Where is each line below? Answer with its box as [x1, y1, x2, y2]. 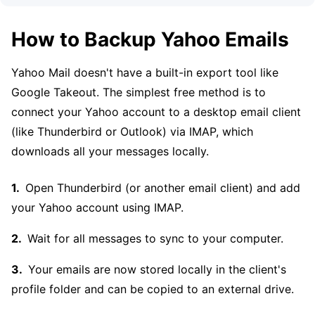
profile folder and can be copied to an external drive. [11, 282, 294, 296]
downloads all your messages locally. [11, 144, 209, 158]
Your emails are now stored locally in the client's [28, 262, 286, 276]
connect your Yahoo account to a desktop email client [11, 105, 301, 119]
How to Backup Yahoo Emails [11, 27, 289, 51]
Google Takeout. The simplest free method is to [11, 85, 266, 99]
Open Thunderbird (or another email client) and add [25, 181, 300, 195]
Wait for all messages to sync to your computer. [27, 231, 283, 245]
